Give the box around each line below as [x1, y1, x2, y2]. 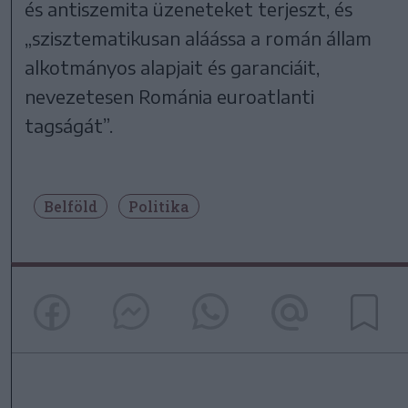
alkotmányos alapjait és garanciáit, [25, 55, 321, 78]
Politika [128, 196, 189, 216]
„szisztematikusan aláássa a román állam [25, 25, 372, 49]
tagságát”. [25, 113, 114, 137]
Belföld [44, 196, 97, 216]
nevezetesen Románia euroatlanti [25, 84, 315, 107]
